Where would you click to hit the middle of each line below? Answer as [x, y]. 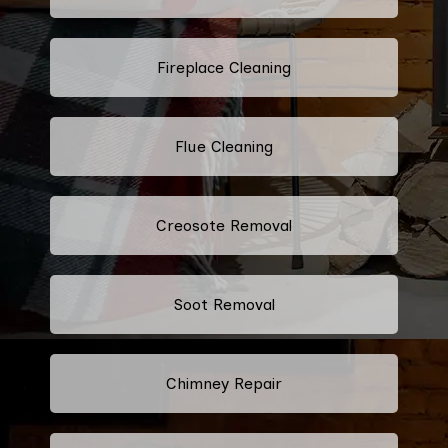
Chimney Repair [224, 383]
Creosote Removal [224, 225]
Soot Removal [224, 304]
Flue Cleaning [224, 146]
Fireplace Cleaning [224, 67]
